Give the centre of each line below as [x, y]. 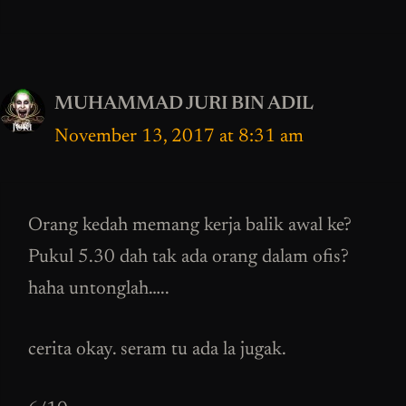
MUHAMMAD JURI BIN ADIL [184, 104]
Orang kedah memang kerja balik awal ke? [190, 227]
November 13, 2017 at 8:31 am [179, 137]
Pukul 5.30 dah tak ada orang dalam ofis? [188, 258]
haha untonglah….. [99, 290]
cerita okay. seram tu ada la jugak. [157, 350]
